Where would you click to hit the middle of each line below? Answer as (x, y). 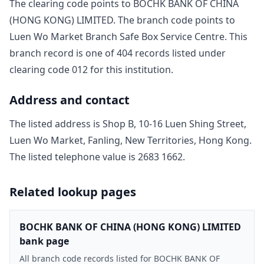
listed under (198, 53)
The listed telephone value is (74, 156)
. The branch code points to (174, 20)
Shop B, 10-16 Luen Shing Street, (174, 123)
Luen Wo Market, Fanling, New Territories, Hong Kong (129, 140)
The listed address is (56, 123)
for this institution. (131, 69)
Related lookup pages (73, 192)
